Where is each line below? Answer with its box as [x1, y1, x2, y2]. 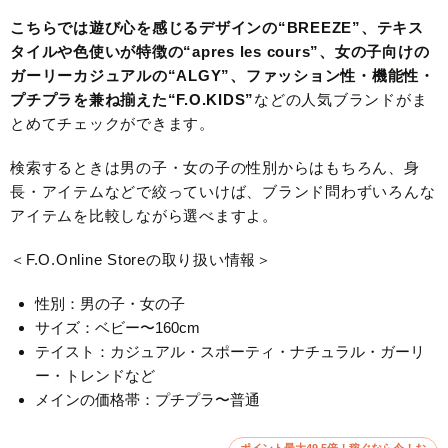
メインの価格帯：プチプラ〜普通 [35, 390, 260, 408]
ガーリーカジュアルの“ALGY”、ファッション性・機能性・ [10, 66, 435, 84]
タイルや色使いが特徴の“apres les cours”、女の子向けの [10, 42, 430, 60]
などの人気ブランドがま [254, 90, 428, 108]
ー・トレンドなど [35, 366, 155, 384]
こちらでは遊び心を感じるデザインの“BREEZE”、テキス [10, 18, 424, 36]
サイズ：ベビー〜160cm [35, 318, 200, 336]
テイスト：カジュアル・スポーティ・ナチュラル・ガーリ [35, 342, 425, 360]
